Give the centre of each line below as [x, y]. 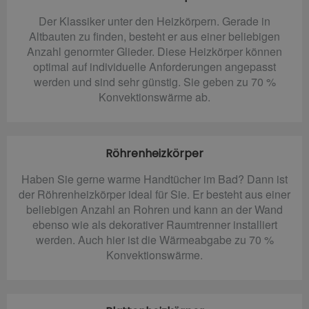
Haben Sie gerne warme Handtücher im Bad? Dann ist [154, 179]
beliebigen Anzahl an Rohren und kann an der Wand [154, 209]
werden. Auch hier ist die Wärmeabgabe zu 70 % [154, 239]
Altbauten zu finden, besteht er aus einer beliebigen [154, 36]
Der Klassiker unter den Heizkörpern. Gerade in [154, 21]
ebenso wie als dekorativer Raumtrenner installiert [154, 224]
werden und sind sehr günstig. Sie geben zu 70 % [154, 81]
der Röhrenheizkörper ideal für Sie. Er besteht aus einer [154, 194]
